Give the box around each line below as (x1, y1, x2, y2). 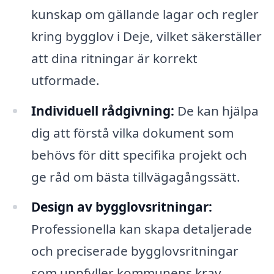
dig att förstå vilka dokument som (31, 124, 234, 141)
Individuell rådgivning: (31, 102, 174, 119)
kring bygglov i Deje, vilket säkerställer (31, 27, 262, 45)
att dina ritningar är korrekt (31, 49, 198, 67)
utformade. (31, 71, 100, 89)
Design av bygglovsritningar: (31, 198, 212, 216)
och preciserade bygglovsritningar (31, 242, 239, 260)
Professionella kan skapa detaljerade (31, 220, 252, 238)
